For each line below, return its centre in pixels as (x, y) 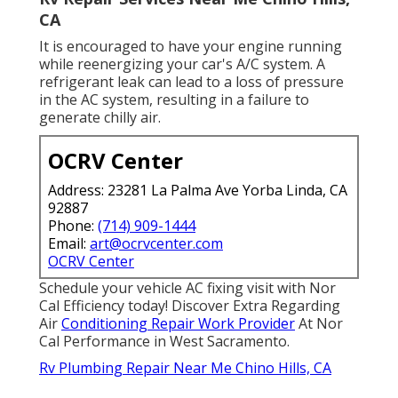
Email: (69, 244)
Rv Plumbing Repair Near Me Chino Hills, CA (185, 368)
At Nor (319, 324)
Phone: (73, 226)
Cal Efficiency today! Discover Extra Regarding (190, 306)
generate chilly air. (100, 118)
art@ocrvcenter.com (156, 244)
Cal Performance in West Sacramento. (164, 342)
